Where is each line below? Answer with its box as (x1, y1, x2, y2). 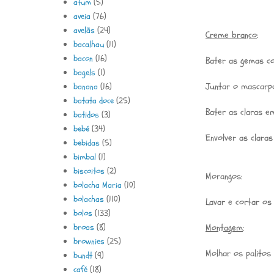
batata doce (73, 94, 114, 106)
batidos (73, 108, 99, 120)
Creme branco (206, 29, 257, 42)
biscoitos (73, 165, 105, 177)
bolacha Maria (73, 179, 122, 191)
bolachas (73, 193, 104, 205)
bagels (73, 66, 95, 78)
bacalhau (73, 38, 104, 50)
